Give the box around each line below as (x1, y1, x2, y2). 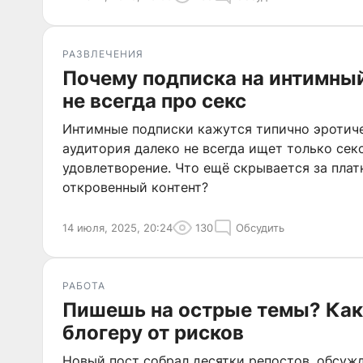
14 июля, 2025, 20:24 (62, 221, 173, 234)
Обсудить (236, 221, 284, 234)
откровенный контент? (62, 179, 208, 195)
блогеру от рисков (62, 321, 244, 344)
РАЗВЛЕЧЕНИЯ (62, 48, 143, 60)
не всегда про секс (62, 89, 246, 113)
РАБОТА (62, 280, 105, 292)
